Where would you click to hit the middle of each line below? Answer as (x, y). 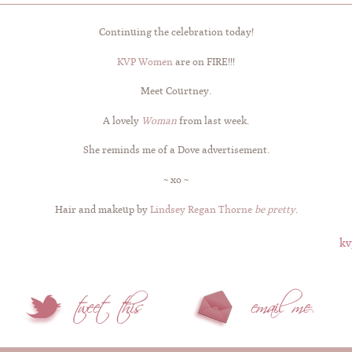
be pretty (275, 209)
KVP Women (145, 61)
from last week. (213, 120)
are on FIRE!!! (204, 61)
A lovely (122, 120)
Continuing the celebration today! (176, 32)
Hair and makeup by (102, 209)
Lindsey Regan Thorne (202, 209)
